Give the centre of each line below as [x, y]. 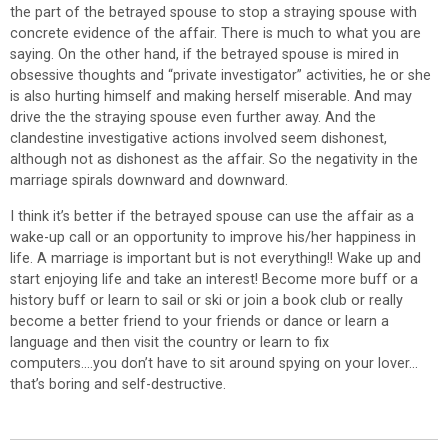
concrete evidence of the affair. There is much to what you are [215, 34]
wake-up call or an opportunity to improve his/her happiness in [213, 237]
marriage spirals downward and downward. [149, 181]
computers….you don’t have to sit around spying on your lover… [214, 363]
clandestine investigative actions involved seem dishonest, [198, 139]
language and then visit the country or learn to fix [169, 342]
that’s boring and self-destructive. [118, 384]
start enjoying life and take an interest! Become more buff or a [214, 279]
